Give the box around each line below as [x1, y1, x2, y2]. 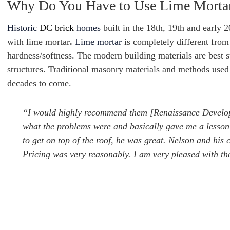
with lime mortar [7, 36, 70, 47]
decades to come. [7, 78, 71, 88]
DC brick [40, 23, 76, 33]
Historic [7, 23, 40, 33]
